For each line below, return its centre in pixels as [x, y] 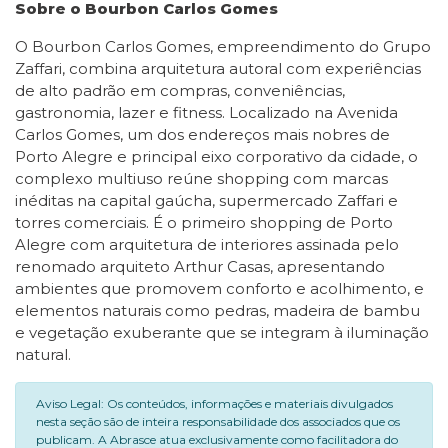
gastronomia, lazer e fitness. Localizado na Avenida [206, 112]
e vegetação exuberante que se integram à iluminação [222, 332]
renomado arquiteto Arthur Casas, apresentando [200, 266]
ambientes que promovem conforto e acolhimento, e [219, 288]
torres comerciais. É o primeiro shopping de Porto [204, 222]
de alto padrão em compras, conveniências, [180, 90]
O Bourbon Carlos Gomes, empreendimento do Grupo [223, 46]
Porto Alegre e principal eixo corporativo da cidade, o [216, 156]
